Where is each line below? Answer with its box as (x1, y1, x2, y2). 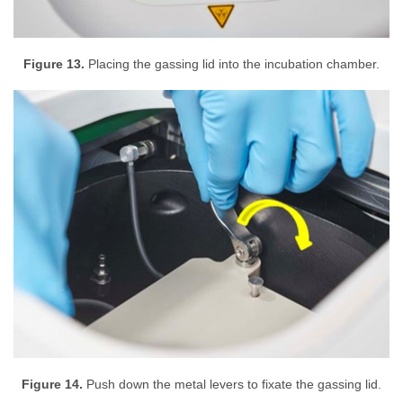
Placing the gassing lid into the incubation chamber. (85, 58, 380, 72)
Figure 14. (22, 378, 83, 392)
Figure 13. (23, 58, 85, 72)
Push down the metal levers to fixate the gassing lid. (83, 378, 381, 392)
